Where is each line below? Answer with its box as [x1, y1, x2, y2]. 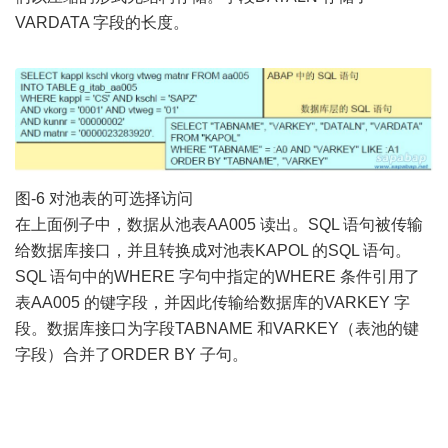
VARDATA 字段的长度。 [15, 13, 189, 31]
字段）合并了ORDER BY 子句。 [15, 345, 248, 363]
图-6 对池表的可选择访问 [15, 189, 193, 207]
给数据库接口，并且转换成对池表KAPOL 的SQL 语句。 [15, 241, 411, 259]
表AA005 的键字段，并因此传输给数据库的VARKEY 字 [15, 293, 410, 311]
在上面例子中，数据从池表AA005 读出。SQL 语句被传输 [15, 215, 423, 233]
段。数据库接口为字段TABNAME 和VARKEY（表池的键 [15, 319, 419, 337]
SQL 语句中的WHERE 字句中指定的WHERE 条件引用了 [15, 267, 420, 285]
